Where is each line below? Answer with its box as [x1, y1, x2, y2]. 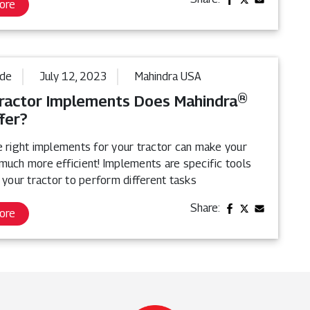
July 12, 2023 [40, 70, 107, 84]
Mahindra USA [135, 70, 202, 84]
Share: [190, 201, 221, 215]
